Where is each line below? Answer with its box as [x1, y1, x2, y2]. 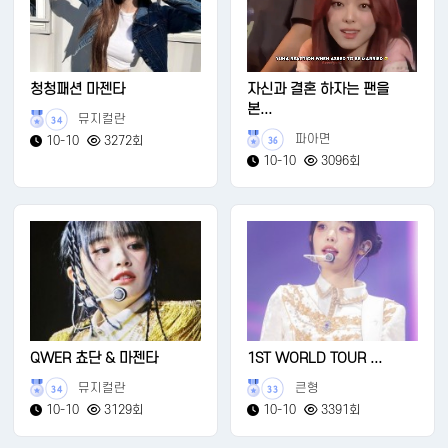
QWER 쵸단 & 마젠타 [30, 349, 159, 367]
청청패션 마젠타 [30, 80, 126, 98]
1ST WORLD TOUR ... [247, 349, 383, 367]
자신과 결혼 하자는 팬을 [247, 80, 390, 98]
